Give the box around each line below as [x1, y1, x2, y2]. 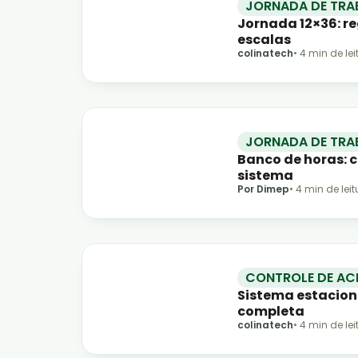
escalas [237, 30, 291, 49]
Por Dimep [237, 181, 289, 196]
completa [237, 301, 304, 320]
